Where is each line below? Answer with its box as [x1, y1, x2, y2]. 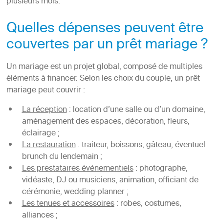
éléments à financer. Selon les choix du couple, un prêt [6, 72, 200, 86]
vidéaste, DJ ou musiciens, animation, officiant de [22, 174, 198, 188]
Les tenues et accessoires [22, 197, 114, 211]
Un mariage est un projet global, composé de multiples [6, 60, 202, 74]
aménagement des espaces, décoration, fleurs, [22, 115, 190, 129]
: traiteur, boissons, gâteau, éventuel [75, 138, 205, 153]
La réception [22, 103, 67, 117]
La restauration [22, 138, 76, 153]
